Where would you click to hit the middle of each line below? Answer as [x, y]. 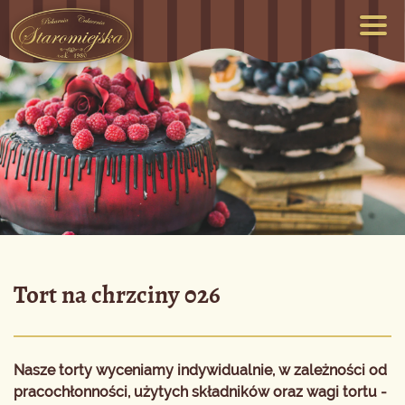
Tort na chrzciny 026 [117, 295]
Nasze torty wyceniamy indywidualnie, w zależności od [200, 370]
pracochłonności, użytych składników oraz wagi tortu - [200, 392]
